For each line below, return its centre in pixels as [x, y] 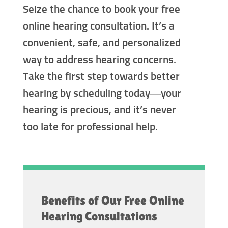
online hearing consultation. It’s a [99, 27]
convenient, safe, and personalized [102, 44]
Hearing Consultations [99, 216]
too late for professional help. [90, 128]
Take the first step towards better [101, 77]
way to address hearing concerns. [99, 61]
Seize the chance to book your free [102, 10]
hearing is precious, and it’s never [99, 111]
